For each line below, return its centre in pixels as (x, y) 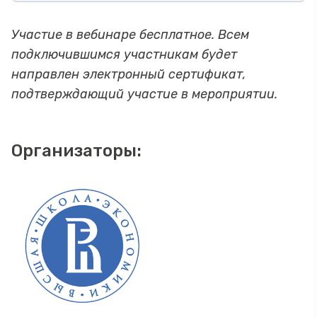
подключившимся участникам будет (124, 54)
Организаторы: (76, 150)
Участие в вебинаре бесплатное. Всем (130, 34)
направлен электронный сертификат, (129, 74)
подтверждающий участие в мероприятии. (144, 94)
